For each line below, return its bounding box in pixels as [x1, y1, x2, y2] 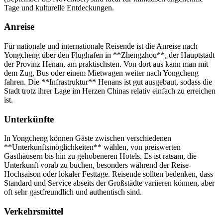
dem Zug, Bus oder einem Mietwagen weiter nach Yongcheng [4, 69, 199, 78]
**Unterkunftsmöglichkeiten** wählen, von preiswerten [4, 143, 181, 152]
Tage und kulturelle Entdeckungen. [4, 3, 114, 12]
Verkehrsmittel [4, 206, 63, 217]
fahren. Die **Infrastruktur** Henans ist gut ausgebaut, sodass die [4, 78, 212, 87]
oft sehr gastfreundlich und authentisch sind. [4, 188, 142, 197]
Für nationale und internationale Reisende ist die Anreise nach [4, 42, 198, 51]
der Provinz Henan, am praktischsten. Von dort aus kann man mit [4, 60, 208, 69]
